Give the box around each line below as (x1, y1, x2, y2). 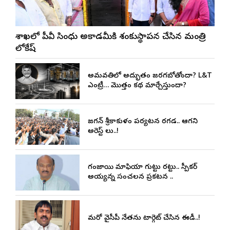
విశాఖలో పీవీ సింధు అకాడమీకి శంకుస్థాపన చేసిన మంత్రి (15, 31, 206, 44)
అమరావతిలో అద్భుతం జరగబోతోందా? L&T (87, 71, 212, 82)
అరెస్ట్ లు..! (87, 127, 119, 137)
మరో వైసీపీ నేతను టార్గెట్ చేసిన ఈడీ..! (87, 213, 200, 223)
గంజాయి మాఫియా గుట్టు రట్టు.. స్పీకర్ (87, 163, 197, 173)
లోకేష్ (15, 43, 35, 55)
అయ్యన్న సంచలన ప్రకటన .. (87, 172, 173, 183)
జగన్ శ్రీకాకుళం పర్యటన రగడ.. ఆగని (87, 117, 198, 127)
